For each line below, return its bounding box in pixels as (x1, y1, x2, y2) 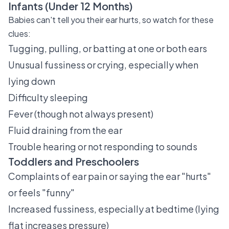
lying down (8, 75, 55, 87)
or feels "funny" (8, 187, 75, 198)
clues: (8, 28, 31, 39)
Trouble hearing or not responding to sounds (8, 141, 197, 152)
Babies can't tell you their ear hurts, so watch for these (8, 14, 214, 25)
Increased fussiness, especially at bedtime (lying (8, 203, 219, 215)
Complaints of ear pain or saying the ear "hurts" (8, 170, 211, 182)
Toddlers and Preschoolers (8, 155, 139, 168)
